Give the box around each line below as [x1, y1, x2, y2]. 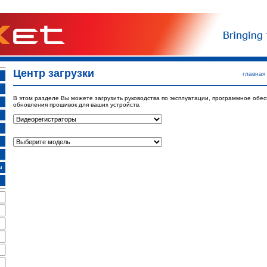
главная [242, 70, 265, 77]
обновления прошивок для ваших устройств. [13, 101, 141, 108]
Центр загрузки [13, 67, 94, 79]
